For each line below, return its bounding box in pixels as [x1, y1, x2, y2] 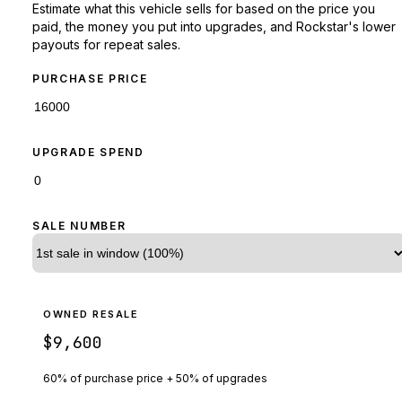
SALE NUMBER [32, 218, 127, 232]
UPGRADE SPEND [32, 144, 144, 159]
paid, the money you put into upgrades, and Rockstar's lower [32, 18, 396, 34]
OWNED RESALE [43, 307, 139, 320]
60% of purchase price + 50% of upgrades [43, 371, 267, 385]
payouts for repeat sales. [32, 36, 180, 52]
